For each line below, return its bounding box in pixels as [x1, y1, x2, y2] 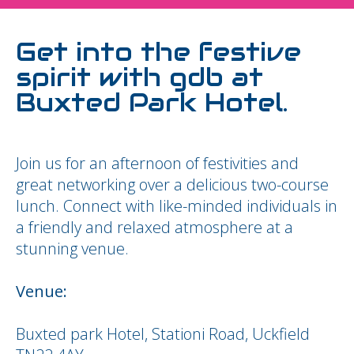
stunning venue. [16, 238, 129, 259]
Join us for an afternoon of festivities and [16, 153, 299, 174]
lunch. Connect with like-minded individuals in [16, 195, 337, 217]
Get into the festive [16, 36, 301, 68]
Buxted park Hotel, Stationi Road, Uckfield [16, 323, 310, 345]
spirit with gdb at [16, 61, 263, 93]
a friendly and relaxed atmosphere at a [16, 217, 293, 238]
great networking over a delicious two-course [16, 174, 329, 195]
